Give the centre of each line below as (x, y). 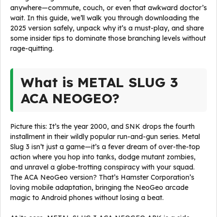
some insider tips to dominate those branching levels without (108, 38)
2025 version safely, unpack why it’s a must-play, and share (107, 28)
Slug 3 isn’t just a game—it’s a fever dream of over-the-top (105, 147)
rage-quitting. (32, 48)
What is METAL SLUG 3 (100, 82)
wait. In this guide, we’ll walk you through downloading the (105, 18)
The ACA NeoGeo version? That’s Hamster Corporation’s (102, 177)
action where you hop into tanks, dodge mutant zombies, (103, 157)
